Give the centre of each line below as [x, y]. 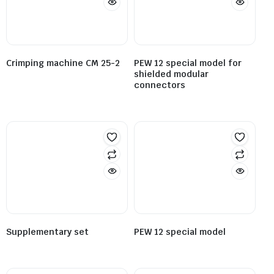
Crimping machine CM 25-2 [63, 63]
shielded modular [171, 74]
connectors [160, 85]
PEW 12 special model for [188, 63]
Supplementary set [47, 231]
